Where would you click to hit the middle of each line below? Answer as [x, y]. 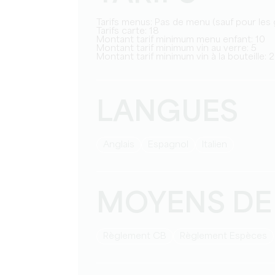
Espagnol [171, 145]
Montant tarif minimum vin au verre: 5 [180, 48]
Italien [215, 145]
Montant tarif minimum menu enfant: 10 [185, 40]
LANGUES [167, 113]
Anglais [122, 145]
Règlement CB [137, 236]
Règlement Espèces [226, 236]
